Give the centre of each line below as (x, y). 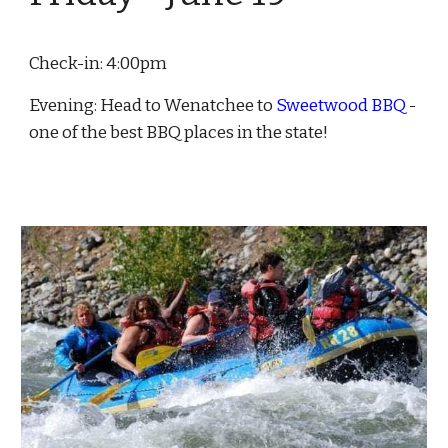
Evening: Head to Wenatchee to (153, 105)
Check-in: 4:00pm (100, 63)
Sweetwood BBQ (341, 105)
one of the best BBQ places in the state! (179, 132)
